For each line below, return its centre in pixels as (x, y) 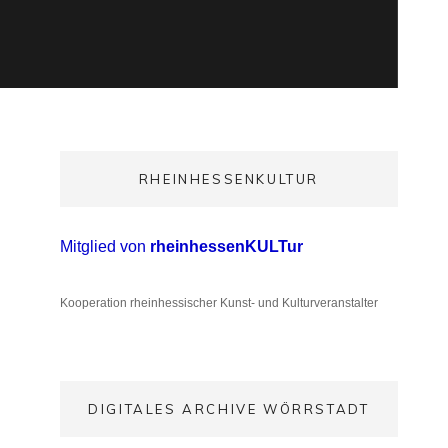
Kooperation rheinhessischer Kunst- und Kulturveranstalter (218, 303)
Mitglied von (104, 246)
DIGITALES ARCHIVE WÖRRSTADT (229, 409)
